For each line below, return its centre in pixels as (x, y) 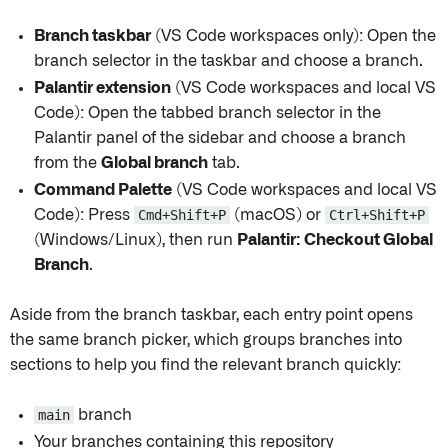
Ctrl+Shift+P (377, 215)
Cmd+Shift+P (182, 215)
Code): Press (84, 215)
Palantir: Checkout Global (335, 240)
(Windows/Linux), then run (135, 240)
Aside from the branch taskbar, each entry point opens (211, 315)
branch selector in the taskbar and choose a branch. (228, 61)
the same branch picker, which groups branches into (206, 340)
